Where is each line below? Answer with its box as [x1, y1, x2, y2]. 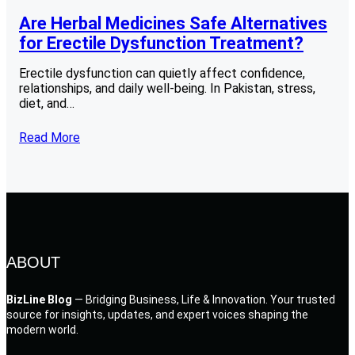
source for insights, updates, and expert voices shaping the [6, 308, 308, 322]
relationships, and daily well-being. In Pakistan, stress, [19, 80, 315, 96]
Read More [19, 129, 80, 145]
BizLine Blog [6, 293, 72, 307]
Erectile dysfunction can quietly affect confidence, [19, 65, 305, 81]
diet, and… [19, 95, 74, 111]
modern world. [6, 323, 78, 337]
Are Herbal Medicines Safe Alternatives [19, 13, 327, 33]
